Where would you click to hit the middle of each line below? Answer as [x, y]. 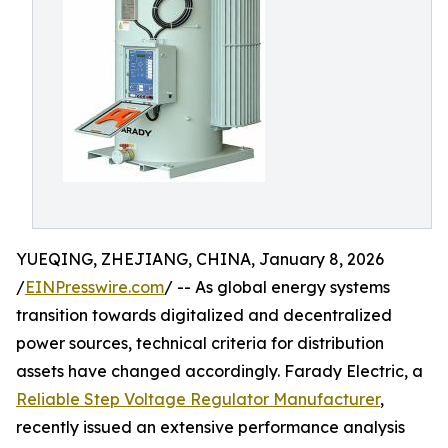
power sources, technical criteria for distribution [200, 343]
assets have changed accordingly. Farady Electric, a [219, 371]
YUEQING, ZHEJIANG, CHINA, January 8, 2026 [200, 259]
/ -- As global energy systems [277, 287]
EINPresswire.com [94, 287]
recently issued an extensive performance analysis [210, 427]
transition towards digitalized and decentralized [204, 315]
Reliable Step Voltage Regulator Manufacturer [198, 399]
